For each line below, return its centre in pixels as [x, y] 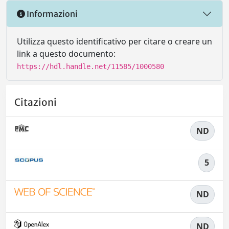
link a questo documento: [66, 54]
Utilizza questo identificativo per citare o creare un [114, 41]
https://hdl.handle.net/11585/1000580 [90, 66]
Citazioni [36, 102]
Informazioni [51, 14]
